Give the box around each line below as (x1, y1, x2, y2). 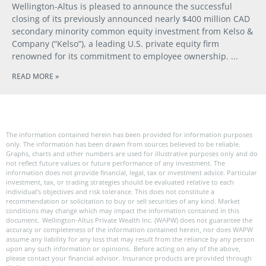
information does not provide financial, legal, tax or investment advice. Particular (6, 167, 257, 177)
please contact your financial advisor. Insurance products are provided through (6, 253, 252, 262)
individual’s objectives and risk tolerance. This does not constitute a (6, 186, 214, 196)
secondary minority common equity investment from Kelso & (12, 25, 253, 37)
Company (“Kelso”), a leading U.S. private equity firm (12, 37, 219, 49)
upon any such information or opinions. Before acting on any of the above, (6, 243, 240, 253)
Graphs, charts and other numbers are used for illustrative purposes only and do (6, 148, 258, 158)
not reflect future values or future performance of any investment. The (6, 158, 225, 167)
